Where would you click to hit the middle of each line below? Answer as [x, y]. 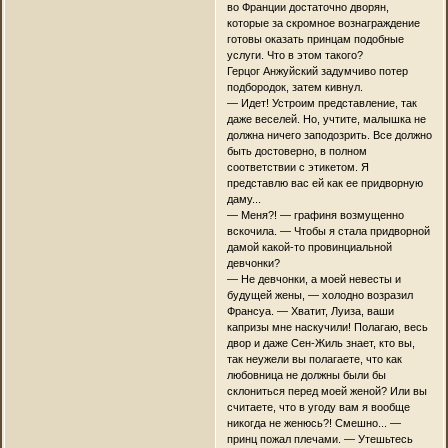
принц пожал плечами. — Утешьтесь [319, 439]
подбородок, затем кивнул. [294, 87]
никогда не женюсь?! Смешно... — [313, 423]
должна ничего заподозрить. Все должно [329, 135]
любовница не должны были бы [306, 375]
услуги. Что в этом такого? [294, 55]
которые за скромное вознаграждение [323, 23]
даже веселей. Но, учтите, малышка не [326, 119]
